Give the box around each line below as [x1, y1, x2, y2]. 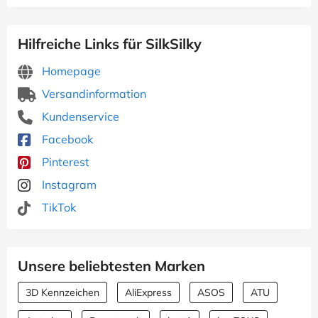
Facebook [39, 132, 93, 146]
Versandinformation [39, 87, 146, 101]
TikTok [39, 200, 76, 214]
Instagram [39, 177, 97, 192]
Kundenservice [39, 109, 119, 124]
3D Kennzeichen [26, 286, 99, 299]
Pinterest [39, 155, 89, 169]
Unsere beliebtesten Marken [18, 257, 205, 275]
